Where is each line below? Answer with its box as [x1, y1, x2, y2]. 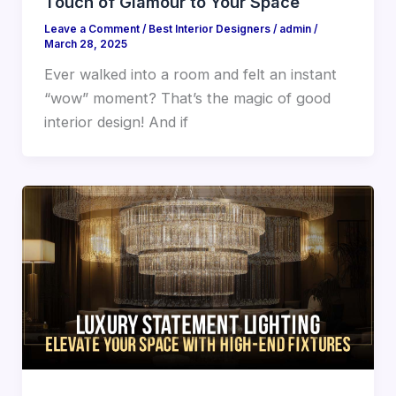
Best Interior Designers [148, 23, 270, 36]
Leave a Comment [43, 23, 140, 36]
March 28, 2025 [43, 38, 127, 51]
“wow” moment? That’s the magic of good [43, 89, 331, 108]
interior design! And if [43, 113, 188, 132]
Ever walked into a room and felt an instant [43, 65, 337, 84]
